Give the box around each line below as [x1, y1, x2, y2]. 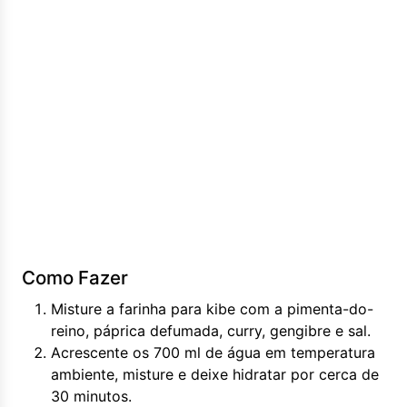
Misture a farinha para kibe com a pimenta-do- [51, 300, 373, 318]
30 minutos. [51, 387, 132, 405]
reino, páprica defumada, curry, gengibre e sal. [51, 322, 371, 340]
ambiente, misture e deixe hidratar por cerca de [51, 365, 379, 383]
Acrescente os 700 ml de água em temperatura [51, 343, 375, 362]
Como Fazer [22, 266, 128, 289]
